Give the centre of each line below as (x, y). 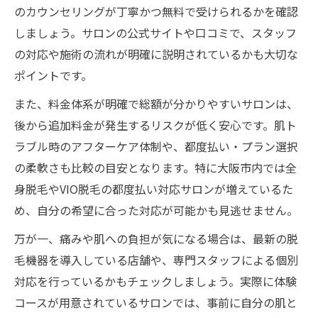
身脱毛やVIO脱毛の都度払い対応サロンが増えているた (154, 188)
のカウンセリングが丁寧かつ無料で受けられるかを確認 (156, 11)
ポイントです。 (53, 75)
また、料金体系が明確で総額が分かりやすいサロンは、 (156, 103)
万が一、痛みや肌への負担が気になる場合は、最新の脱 (156, 238)
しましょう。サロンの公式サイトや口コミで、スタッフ (155, 32)
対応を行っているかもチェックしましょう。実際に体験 (155, 281)
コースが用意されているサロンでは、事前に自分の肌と (156, 302)
